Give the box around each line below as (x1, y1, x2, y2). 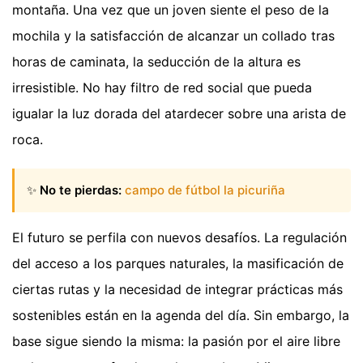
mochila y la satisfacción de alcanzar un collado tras (12, 27, 335, 44)
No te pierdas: (40, 182, 122, 199)
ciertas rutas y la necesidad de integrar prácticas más (12, 281, 343, 298)
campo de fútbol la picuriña (125, 182, 285, 199)
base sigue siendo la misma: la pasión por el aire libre (12, 333, 340, 350)
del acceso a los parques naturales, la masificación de (12, 255, 344, 272)
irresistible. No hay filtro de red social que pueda (12, 79, 312, 96)
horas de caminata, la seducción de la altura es (12, 53, 301, 70)
